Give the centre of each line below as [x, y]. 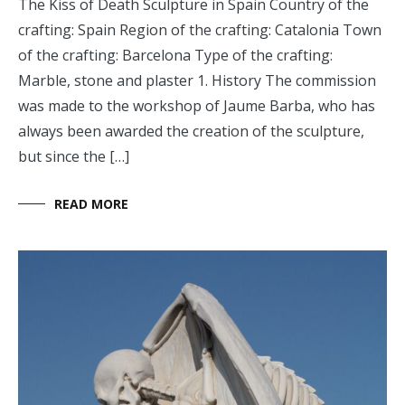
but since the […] [74, 157]
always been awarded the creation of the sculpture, [191, 132]
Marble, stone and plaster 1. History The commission [197, 81]
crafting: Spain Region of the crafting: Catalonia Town [200, 30]
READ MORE [91, 204]
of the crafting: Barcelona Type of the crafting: [175, 56]
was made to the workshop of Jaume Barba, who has [197, 106]
